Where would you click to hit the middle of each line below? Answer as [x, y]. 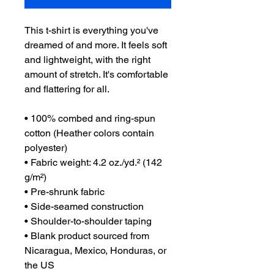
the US [39, 265]
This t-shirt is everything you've [91, 30]
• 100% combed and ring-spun [90, 118]
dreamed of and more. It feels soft [96, 45]
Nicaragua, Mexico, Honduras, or [95, 250]
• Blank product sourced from [87, 236]
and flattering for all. [68, 89]
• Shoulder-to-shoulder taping [88, 221]
